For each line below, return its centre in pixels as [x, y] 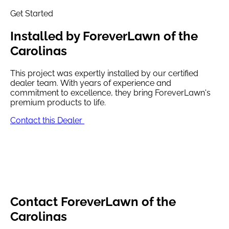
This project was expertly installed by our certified [104, 73]
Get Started [32, 13]
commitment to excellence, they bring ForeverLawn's [110, 93]
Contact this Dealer [47, 120]
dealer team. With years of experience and [91, 83]
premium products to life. [58, 102]
